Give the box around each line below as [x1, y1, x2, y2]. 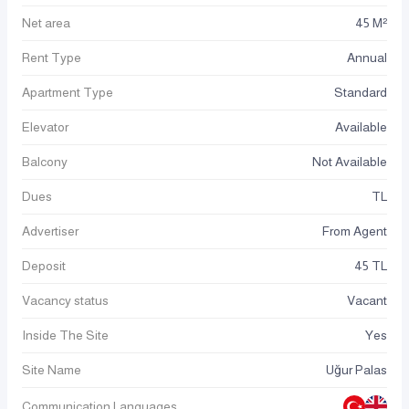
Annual [347, 50, 387, 66]
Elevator [22, 120, 68, 135]
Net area [22, 16, 70, 31]
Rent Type [22, 50, 81, 66]
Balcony [22, 154, 68, 170]
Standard [334, 85, 387, 100]
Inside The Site [22, 328, 109, 343]
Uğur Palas [326, 362, 387, 378]
